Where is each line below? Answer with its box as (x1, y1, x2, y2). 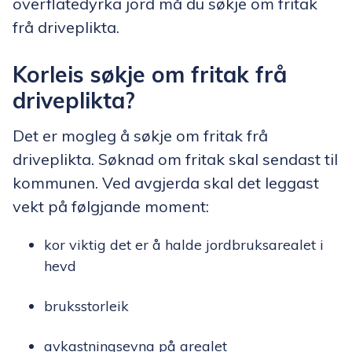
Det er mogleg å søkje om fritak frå (13, 126, 268, 145)
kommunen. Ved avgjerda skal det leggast (13, 173, 319, 192)
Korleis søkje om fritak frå (13, 60, 287, 88)
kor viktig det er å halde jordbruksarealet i (44, 236, 324, 254)
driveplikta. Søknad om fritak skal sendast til (13, 149, 338, 169)
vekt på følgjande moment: (13, 196, 209, 216)
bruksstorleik (44, 297, 129, 315)
